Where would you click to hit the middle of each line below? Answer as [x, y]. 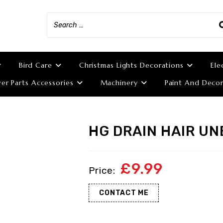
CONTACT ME [124, 193]
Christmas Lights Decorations [131, 65]
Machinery [119, 83]
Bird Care [35, 65]
